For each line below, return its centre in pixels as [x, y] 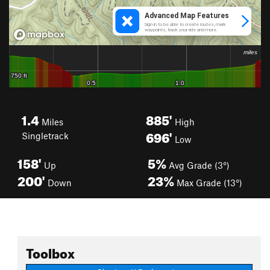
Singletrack [45, 136]
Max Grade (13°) [208, 183]
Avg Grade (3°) [198, 165]
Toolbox [50, 251]
